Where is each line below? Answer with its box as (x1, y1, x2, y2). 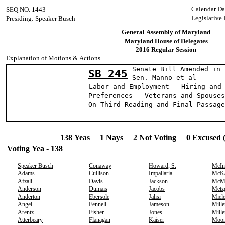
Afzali (18, 178, 32, 185)
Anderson (18, 185, 41, 192)
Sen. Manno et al (132, 74, 196, 81)
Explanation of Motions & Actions (6, 54, 100, 62)
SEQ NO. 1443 (6, 6, 46, 13)
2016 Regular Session (136, 46, 196, 53)
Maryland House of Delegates (124, 37, 208, 45)
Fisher (89, 209, 104, 216)
